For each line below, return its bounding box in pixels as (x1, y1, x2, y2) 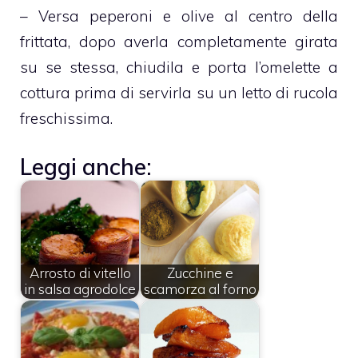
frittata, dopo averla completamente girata (20, 31, 338, 51)
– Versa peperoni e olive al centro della (20, 6, 338, 26)
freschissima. (20, 108, 113, 128)
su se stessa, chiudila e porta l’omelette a (20, 57, 338, 77)
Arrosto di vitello (29, 265, 131, 282)
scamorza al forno (143, 280, 257, 298)
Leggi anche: (20, 153, 152, 181)
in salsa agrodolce (24, 280, 136, 298)
